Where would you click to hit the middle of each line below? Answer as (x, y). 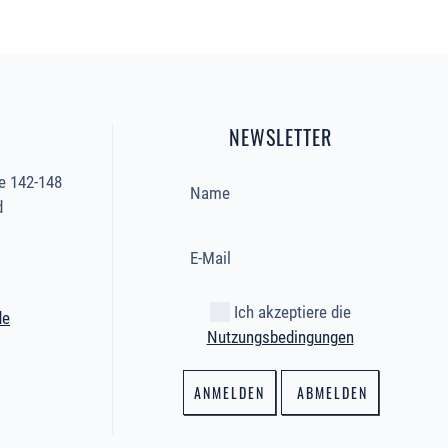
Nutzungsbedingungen (280, 337)
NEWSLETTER (280, 137)
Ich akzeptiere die (290, 312)
